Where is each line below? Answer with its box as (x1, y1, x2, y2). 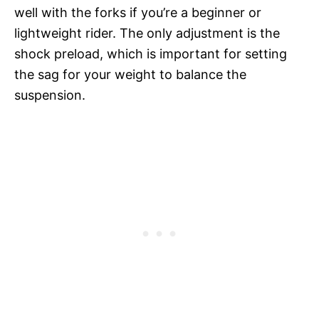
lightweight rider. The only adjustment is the (14, 25, 280, 41)
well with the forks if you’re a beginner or (14, 4, 261, 20)
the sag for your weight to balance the (14, 66, 246, 82)
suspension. (14, 87, 85, 103)
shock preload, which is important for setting (14, 46, 287, 61)
